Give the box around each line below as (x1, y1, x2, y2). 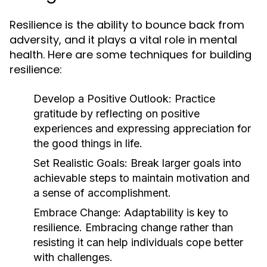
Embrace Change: (33, 206, 121, 219)
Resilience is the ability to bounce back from (10, 17, 244, 32)
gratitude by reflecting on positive (33, 107, 200, 120)
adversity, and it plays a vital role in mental (10, 32, 237, 47)
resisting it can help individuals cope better (33, 236, 243, 249)
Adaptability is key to (121, 206, 228, 219)
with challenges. (33, 251, 113, 263)
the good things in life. (33, 137, 142, 150)
